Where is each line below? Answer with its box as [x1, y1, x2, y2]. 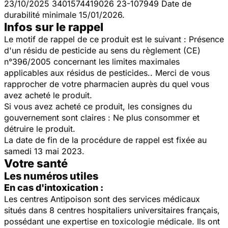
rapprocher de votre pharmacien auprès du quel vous [4, 78, 209, 89]
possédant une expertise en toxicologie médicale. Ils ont [4, 216, 220, 226]
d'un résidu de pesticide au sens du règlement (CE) [4, 45, 201, 55]
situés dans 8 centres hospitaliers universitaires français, [4, 205, 220, 215]
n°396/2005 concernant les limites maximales [4, 56, 180, 67]
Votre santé [4, 156, 68, 170]
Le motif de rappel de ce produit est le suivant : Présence [4, 34, 224, 44]
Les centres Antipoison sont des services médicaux [4, 193, 200, 204]
